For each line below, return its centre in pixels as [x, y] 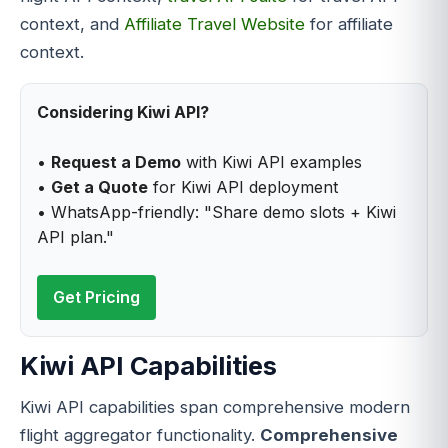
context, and [72, 23]
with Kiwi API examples [271, 161]
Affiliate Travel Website [214, 23]
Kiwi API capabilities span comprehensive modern [215, 407]
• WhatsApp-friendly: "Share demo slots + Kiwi [216, 211]
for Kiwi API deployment [243, 186]
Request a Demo [116, 161]
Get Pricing [96, 296]
